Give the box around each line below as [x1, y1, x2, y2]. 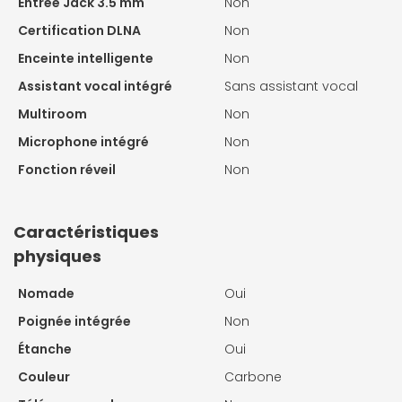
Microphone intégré [18, 132, 149, 151]
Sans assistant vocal [224, 76, 358, 95]
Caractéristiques [13, 220, 159, 243]
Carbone [224, 367, 282, 386]
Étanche [18, 339, 72, 358]
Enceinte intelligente [18, 48, 153, 67]
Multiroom [18, 104, 87, 123]
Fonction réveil [18, 160, 116, 179]
